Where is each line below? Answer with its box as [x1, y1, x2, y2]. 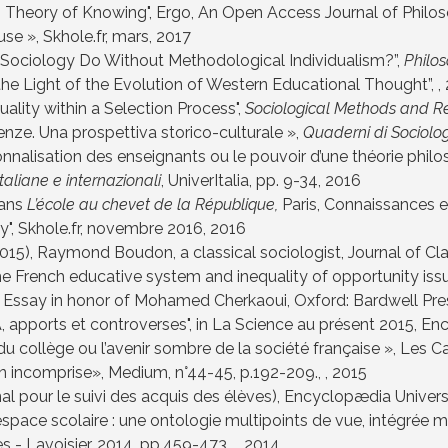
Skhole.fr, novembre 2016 [18, 219, 203, 239]
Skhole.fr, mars [43, 27, 149, 47]
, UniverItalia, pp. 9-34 [161, 171, 318, 191]
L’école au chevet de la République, [27, 195, 278, 215]
